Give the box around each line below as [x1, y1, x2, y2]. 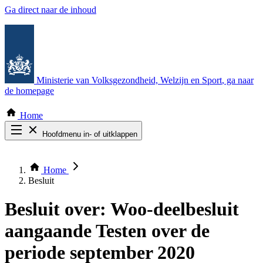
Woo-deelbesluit [106, 198, 239, 220]
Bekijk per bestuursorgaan [28, 171, 125, 181]
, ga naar [222, 75, 254, 85]
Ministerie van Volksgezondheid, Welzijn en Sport [36, 75, 222, 85]
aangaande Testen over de [5, 220, 210, 242]
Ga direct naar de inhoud [5, 5, 96, 15]
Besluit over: [5, 198, 106, 220]
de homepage [5, 86, 54, 96]
